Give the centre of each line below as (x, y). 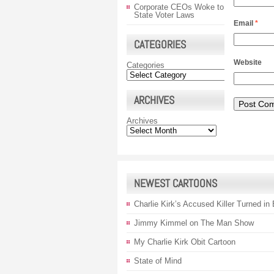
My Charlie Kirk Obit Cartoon (185, 242)
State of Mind (158, 261)
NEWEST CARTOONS (176, 183)
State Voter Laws (164, 15)
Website (248, 62)
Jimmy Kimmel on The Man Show (194, 223)
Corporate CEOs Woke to (179, 7)
